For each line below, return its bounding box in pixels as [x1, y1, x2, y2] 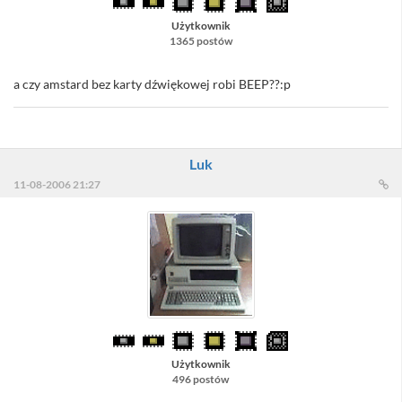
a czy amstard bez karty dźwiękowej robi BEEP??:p [13, 76, 291, 92]
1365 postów [169, 34, 232, 48]
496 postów [172, 372, 229, 387]
